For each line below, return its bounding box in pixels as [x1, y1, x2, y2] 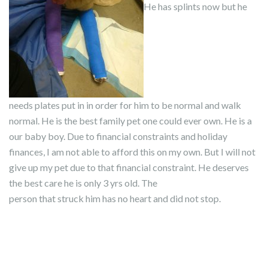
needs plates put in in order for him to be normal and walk [9, 99, 241, 111]
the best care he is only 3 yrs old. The [9, 177, 157, 188]
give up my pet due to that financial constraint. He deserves [9, 162, 249, 173]
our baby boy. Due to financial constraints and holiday [9, 130, 227, 142]
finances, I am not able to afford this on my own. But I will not [9, 146, 255, 157]
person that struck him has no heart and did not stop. [9, 193, 221, 204]
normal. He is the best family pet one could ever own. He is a [9, 115, 252, 126]
